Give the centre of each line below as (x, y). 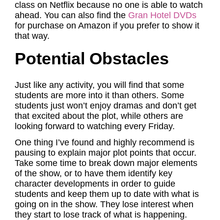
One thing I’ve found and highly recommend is (105, 142)
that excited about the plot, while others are (99, 116)
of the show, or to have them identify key (94, 173)
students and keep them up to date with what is (107, 194)
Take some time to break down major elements (106, 163)
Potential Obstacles (92, 59)
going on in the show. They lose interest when (104, 204)
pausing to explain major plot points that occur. (106, 153)
